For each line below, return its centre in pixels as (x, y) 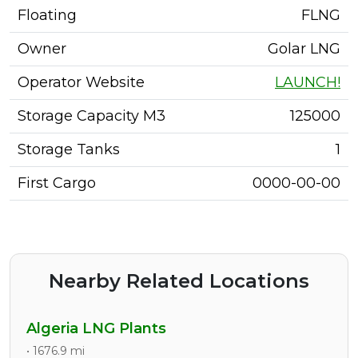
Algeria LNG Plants (96, 328)
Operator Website (81, 82)
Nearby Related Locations (179, 281)
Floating (47, 15)
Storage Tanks (69, 149)
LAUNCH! (308, 82)
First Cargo (57, 183)
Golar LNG (304, 49)
